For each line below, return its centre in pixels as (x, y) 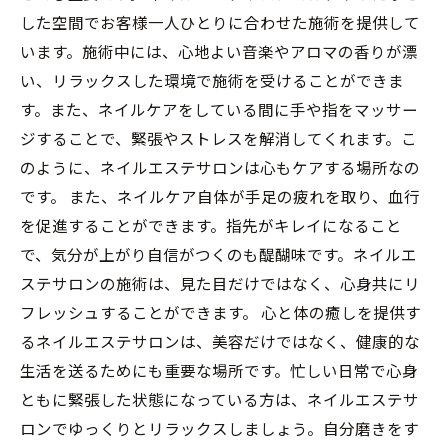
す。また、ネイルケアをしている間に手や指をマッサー (219, 109)
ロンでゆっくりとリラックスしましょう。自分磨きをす (219, 428)
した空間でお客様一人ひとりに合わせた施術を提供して (220, 22)
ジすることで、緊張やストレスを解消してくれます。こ (218, 138)
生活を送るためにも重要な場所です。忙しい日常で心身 (219, 370)
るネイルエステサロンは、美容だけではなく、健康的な (220, 341)
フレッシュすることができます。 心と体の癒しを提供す (220, 312)
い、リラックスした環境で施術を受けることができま (212, 80)
